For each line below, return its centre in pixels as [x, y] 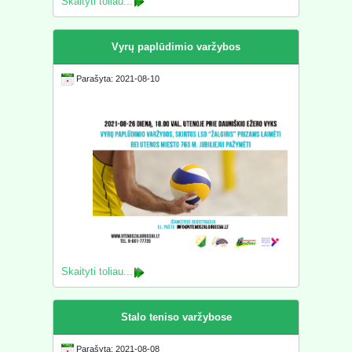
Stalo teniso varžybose [176, 317]
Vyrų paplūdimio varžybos [176, 46]
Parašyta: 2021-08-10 [117, 78]
